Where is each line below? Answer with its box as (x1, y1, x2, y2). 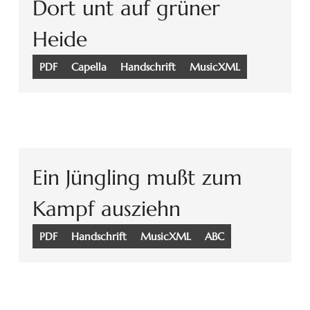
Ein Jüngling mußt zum (32, 165, 242, 191)
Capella (71, 60, 107, 74)
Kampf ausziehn (32, 196, 181, 222)
